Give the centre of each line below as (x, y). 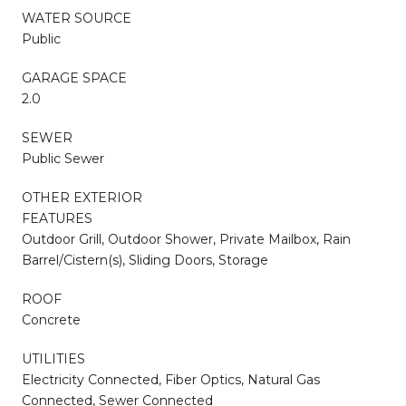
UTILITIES (53, 358)
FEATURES (57, 218)
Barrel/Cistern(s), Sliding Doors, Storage (145, 260)
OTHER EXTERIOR (82, 197)
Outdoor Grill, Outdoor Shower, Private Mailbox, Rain (186, 239)
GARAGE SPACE (74, 77)
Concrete (51, 319)
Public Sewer (63, 158)
